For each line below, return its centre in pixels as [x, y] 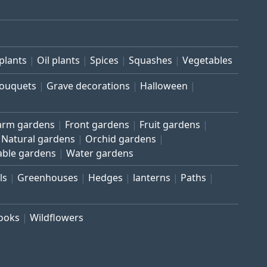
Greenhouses [48, 178]
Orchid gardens [121, 139]
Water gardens [100, 153]
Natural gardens [38, 139]
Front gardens [97, 125]
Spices [104, 60]
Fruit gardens [170, 125]
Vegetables [207, 60]
